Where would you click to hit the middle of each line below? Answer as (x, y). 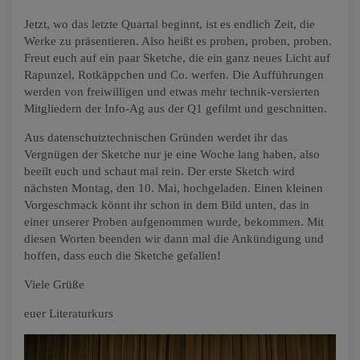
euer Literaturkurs (69, 313)
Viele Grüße (54, 284)
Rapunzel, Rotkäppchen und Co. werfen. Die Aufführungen (174, 74)
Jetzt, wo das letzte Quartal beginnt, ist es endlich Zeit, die (170, 24)
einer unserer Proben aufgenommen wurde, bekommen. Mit (174, 221)
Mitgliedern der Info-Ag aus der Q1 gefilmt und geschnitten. (176, 108)
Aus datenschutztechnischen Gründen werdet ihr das (156, 137)
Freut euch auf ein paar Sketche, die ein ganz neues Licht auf (177, 57)
